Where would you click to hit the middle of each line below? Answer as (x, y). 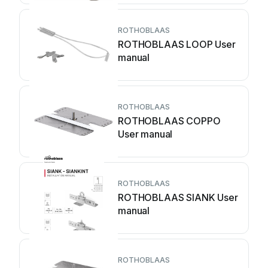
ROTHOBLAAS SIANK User (178, 197)
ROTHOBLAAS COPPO (169, 121)
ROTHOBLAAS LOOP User (177, 44)
